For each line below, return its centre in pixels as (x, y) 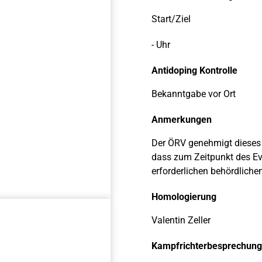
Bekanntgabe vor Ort (194, 94)
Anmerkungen (182, 120)
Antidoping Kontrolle (194, 70)
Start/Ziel (171, 19)
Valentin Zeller (181, 220)
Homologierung (184, 197)
